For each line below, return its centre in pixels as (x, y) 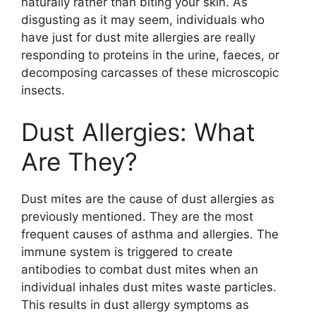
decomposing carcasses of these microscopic (150, 72)
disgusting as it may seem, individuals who (143, 19)
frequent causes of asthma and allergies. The (150, 235)
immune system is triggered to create (127, 252)
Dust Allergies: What (138, 132)
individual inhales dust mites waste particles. (149, 287)
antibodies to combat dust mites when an (140, 270)
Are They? (79, 162)
